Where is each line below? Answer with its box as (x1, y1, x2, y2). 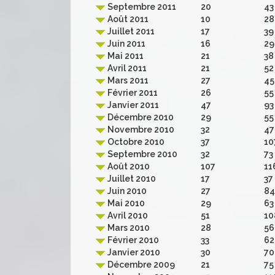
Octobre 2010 (106, 137, 165, 147)
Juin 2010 (106, 186, 147, 196)
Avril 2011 (106, 63, 147, 73)
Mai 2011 (106, 51, 144, 61)
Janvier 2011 (106, 100, 159, 110)
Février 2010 (106, 235, 159, 245)
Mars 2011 (106, 76, 149, 85)
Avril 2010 (106, 211, 148, 220)
